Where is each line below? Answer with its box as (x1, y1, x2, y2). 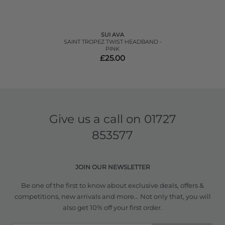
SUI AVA (101, 31, 124, 38)
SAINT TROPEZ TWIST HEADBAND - (63, 38, 162, 45)
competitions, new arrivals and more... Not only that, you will (14, 192, 211, 200)
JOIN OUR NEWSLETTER (75, 163, 150, 171)
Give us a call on (49, 111, 144, 126)
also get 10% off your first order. (63, 203, 162, 211)
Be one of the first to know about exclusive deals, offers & (21, 181, 204, 189)
